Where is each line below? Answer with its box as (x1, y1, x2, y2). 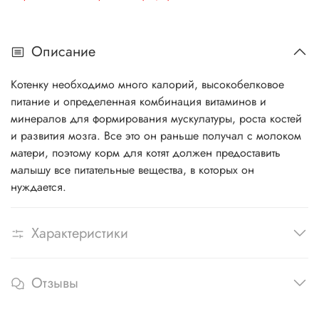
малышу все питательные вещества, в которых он (11, 162, 254, 179)
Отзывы (31, 273, 78, 294)
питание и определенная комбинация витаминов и (11, 93, 266, 110)
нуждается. (11, 179, 66, 196)
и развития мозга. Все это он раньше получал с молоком (11, 127, 301, 145)
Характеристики (31, 222, 128, 244)
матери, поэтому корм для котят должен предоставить (11, 145, 281, 162)
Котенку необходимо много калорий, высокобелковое (11, 76, 284, 93)
